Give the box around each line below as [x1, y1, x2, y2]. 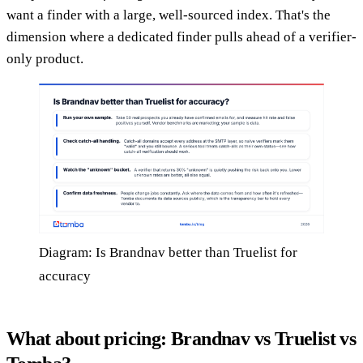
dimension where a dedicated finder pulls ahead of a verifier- [6, 29, 357, 45]
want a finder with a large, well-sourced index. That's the [6, 7, 331, 23]
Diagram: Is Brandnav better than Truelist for [39, 244, 297, 260]
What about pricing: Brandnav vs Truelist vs [6, 327, 357, 349]
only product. [6, 51, 83, 67]
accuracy [39, 267, 91, 284]
